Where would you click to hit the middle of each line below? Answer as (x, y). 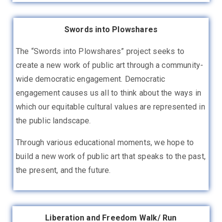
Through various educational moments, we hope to (105, 142)
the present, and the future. (63, 170)
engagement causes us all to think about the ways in (109, 93)
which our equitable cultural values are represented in (111, 107)
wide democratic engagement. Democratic (91, 79)
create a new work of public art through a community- (110, 65)
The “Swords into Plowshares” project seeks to (100, 51)
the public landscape (53, 120)
